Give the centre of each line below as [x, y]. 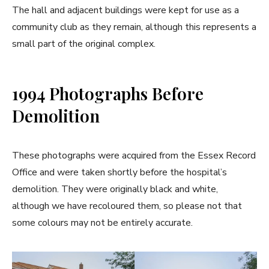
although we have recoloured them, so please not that [127, 206]
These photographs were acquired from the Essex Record [134, 156]
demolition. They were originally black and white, [115, 189]
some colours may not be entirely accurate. [102, 223]
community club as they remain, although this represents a [134, 27]
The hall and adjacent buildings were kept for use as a [125, 11]
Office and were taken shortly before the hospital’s [119, 173]
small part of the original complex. [84, 44]
